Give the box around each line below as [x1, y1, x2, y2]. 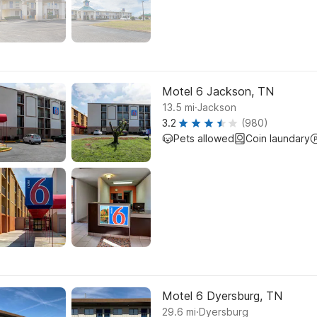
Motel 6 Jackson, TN [162, 84, 274, 98]
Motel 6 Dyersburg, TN [162, 289, 282, 303]
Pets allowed [173, 132, 234, 144]
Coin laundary [246, 132, 310, 144]
